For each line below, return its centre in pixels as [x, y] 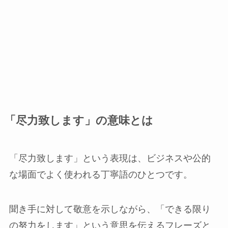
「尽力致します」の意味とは [79, 120]
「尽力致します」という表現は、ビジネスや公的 [110, 158]
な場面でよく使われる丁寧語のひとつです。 [101, 174]
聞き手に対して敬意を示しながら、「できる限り [110, 209]
